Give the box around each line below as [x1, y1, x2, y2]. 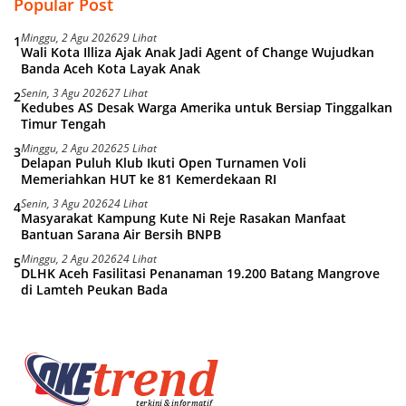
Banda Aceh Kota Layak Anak [21, 60, 200, 78]
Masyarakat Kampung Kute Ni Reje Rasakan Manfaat [21, 209, 346, 227]
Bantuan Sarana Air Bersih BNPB [21, 226, 221, 244]
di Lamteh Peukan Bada [21, 281, 168, 299]
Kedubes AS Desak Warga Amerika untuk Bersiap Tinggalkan [21, 99, 392, 117]
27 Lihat [108, 85, 148, 101]
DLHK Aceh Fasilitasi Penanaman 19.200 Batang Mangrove [21, 265, 380, 283]
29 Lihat [117, 30, 157, 46]
